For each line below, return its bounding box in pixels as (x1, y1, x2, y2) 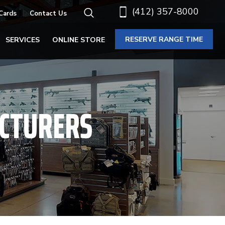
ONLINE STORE (52, 35, 105, 45)
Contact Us (30, 9, 67, 18)
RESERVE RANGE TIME (125, 34, 203, 44)
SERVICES (6, 35, 40, 45)
